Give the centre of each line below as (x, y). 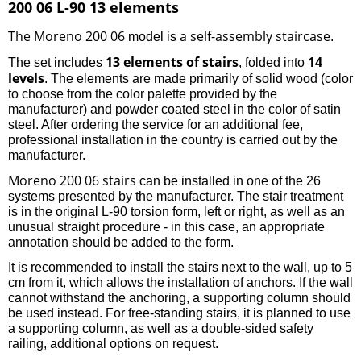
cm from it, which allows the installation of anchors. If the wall (180, 282)
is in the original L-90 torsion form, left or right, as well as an (176, 211)
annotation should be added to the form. (121, 242)
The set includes (57, 62)
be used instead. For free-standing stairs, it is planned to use (179, 313)
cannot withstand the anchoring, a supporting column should (179, 297)
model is (154, 36)
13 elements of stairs (172, 62)
